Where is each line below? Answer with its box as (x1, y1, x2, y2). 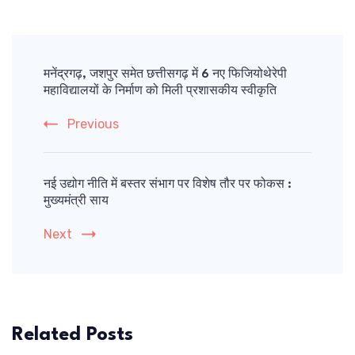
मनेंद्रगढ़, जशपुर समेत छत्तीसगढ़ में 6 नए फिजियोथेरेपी (44, 68, 287, 81)
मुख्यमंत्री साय (44, 195, 109, 208)
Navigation (11, 68, 126, 91)
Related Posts (12, 325, 133, 345)
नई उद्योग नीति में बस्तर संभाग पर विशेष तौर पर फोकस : (44, 178, 292, 191)
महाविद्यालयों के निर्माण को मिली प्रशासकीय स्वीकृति (44, 85, 277, 97)
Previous (67, 116, 119, 132)
